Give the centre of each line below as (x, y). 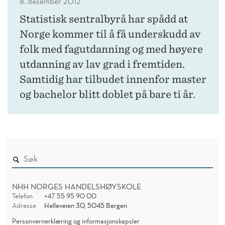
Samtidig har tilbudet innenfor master (113, 79)
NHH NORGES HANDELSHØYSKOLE (77, 186)
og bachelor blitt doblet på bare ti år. (107, 94)
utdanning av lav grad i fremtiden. (102, 64)
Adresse (24, 205)
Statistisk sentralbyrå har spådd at (104, 19)
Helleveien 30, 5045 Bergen (85, 205)
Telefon (22, 196)
